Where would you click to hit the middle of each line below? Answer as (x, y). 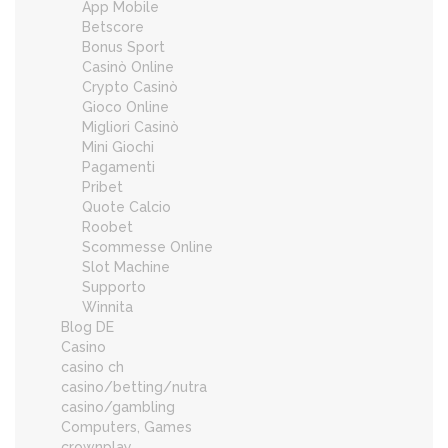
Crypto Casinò (130, 87)
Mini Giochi (118, 147)
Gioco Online (125, 107)
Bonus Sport (123, 47)
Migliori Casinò (130, 127)
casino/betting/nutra (134, 387)
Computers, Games (126, 427)
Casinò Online (128, 67)
